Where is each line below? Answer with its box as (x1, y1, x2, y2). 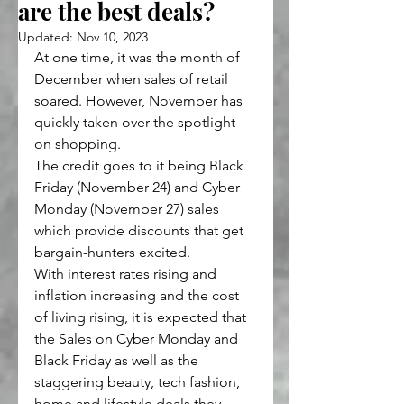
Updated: (18, 28, 77, 45)
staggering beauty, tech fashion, (34, 372, 243, 390)
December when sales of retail (34, 69, 232, 87)
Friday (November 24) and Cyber (34, 178, 243, 196)
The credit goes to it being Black (34, 156, 247, 174)
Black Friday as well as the (34, 351, 202, 369)
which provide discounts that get (34, 221, 247, 239)
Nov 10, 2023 (77, 28, 148, 45)
